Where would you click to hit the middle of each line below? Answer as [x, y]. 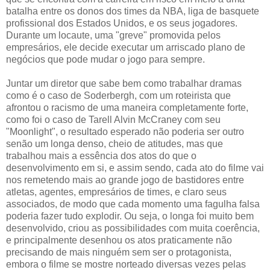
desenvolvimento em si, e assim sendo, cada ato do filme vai [135, 168]
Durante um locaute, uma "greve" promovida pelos [113, 35]
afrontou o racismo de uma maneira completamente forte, [127, 107]
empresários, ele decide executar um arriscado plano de [126, 47]
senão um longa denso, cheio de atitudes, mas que [115, 143]
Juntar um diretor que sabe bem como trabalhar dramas [124, 83]
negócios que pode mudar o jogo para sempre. [105, 59]
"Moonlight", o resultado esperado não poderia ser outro [125, 131]
